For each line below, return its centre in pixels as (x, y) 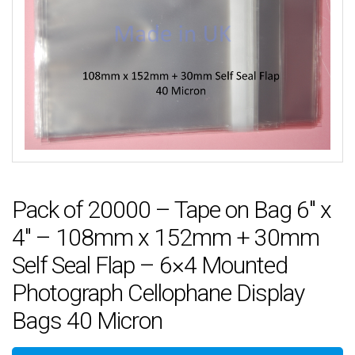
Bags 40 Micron (87, 320)
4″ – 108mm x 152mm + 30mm (166, 237)
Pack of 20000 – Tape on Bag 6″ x (172, 209)
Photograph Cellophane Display (158, 292)
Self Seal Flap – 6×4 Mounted (150, 265)
